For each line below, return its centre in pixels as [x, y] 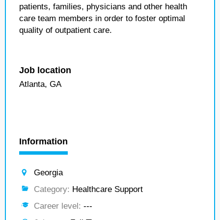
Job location [45, 70]
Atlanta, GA [40, 84]
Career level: [57, 206]
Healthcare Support [106, 189]
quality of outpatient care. [66, 30]
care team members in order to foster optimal [102, 18]
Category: [52, 189]
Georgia [48, 173]
